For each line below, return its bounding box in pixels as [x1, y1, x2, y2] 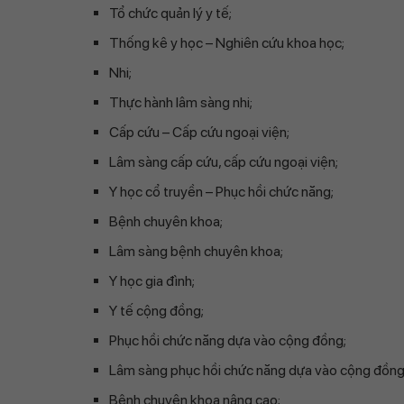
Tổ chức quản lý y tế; [109, 5, 232, 22]
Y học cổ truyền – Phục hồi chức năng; [109, 183, 334, 200]
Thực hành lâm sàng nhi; [109, 94, 252, 111]
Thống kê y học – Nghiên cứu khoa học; [109, 34, 344, 51]
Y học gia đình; [109, 272, 195, 289]
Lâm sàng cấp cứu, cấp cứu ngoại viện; [109, 153, 338, 170]
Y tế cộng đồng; [109, 302, 204, 319]
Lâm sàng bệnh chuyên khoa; [109, 243, 283, 260]
